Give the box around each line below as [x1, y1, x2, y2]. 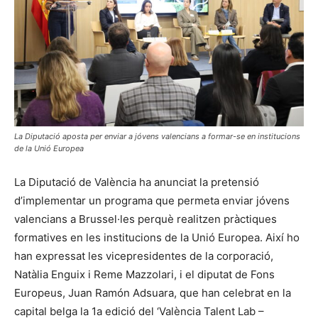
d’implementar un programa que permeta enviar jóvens [14, 193, 290, 207]
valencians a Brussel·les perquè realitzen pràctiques [14, 212, 277, 226]
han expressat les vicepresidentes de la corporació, [14, 248, 273, 263]
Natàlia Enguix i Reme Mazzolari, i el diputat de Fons [14, 267, 275, 281]
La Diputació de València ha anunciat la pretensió [14, 175, 259, 189]
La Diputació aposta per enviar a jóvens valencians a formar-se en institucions [14, 131, 300, 141]
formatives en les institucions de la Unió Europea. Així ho [14, 230, 300, 244]
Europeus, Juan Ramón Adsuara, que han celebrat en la [14, 285, 291, 300]
